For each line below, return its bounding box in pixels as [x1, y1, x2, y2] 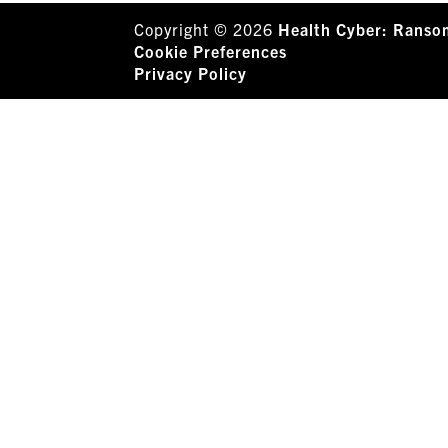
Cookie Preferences [134, 41, 288, 61]
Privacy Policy [134, 63, 248, 83]
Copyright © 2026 [134, 19, 279, 39]
